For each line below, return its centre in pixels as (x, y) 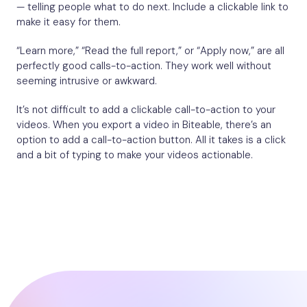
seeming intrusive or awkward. (87, 81)
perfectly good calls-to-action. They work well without (144, 66)
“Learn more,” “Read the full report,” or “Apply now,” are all (150, 51)
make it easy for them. (69, 22)
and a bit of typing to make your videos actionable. (135, 155)
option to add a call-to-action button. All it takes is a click (151, 140)
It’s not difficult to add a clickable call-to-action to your (146, 110)
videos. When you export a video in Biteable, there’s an (144, 125)
